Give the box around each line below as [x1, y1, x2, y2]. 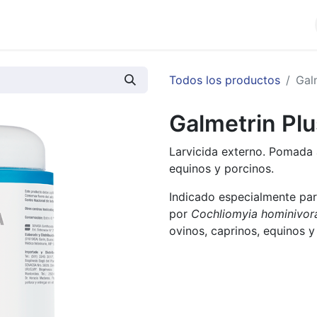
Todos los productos [169, 73, 280, 87]
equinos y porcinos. [169, 161, 274, 175]
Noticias [157, 18, 202, 32]
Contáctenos [235, 18, 304, 32]
